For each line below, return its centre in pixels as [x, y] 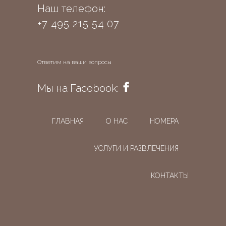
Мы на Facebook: [79, 88]
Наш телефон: [71, 9]
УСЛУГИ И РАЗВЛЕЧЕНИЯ [136, 148]
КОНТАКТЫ [170, 176]
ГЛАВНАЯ [68, 121]
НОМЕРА [164, 121]
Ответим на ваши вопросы [74, 62]
